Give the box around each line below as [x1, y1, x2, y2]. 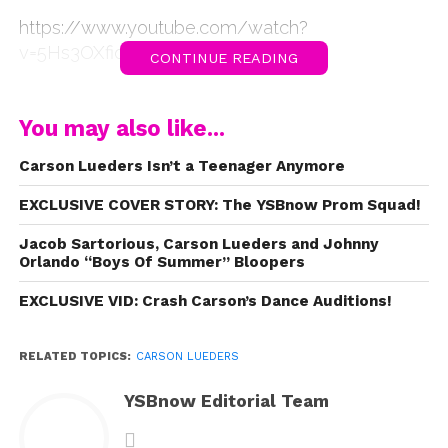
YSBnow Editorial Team [123, 390, 329, 411]
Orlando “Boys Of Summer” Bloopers [18, 252, 305, 271]
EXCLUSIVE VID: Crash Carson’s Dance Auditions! [18, 291, 392, 310]
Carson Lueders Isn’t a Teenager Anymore [18, 156, 345, 175]
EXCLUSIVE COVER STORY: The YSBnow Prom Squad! [18, 195, 421, 214]
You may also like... [18, 114, 225, 141]
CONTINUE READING [149, 49, 298, 66]
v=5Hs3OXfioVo [18, 41, 146, 63]
